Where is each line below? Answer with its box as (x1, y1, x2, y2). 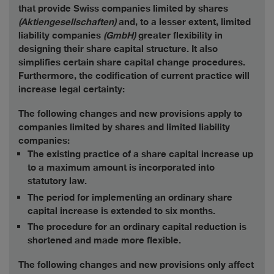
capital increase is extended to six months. (28, 204, 215, 216)
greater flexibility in (136, 29, 223, 40)
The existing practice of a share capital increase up (28, 148, 253, 159)
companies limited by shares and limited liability (18, 121, 230, 132)
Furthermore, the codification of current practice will (18, 70, 250, 81)
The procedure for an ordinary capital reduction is (28, 221, 246, 232)
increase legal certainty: (18, 83, 125, 94)
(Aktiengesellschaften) (18, 16, 116, 27)
